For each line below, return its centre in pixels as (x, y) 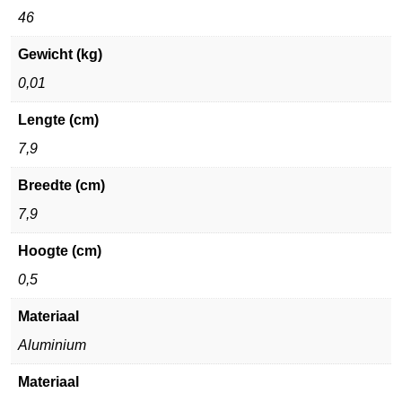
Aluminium (52, 345)
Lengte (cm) (58, 119)
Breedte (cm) (61, 185)
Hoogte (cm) (60, 250)
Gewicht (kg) (60, 54)
